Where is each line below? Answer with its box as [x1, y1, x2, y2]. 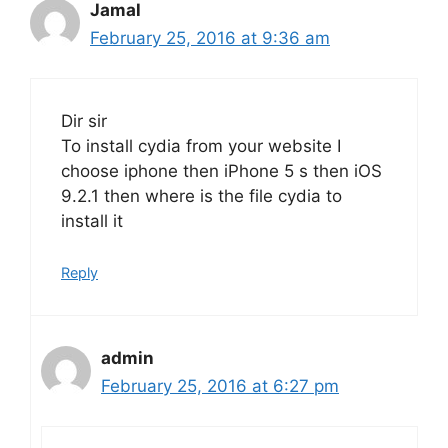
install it [61, 211, 123, 231]
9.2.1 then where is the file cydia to [61, 186, 342, 206]
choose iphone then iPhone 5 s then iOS [61, 161, 382, 181]
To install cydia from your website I [61, 136, 341, 156]
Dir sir [61, 111, 107, 131]
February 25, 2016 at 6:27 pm [101, 375, 339, 396]
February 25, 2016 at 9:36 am [90, 27, 330, 48]
